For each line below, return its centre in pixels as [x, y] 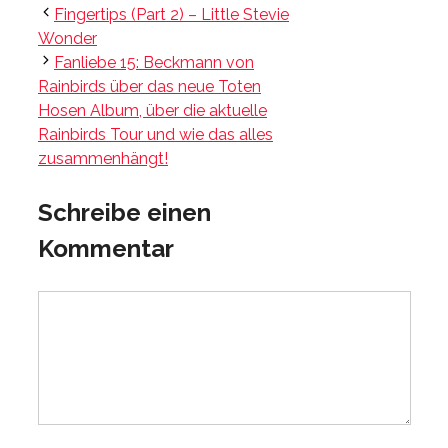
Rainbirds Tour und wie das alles [155, 134]
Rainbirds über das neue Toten [149, 86]
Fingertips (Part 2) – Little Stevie [171, 14]
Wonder [67, 38]
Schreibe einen [124, 212]
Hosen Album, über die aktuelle [152, 110]
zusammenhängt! [103, 158]
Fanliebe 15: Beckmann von [154, 62]
